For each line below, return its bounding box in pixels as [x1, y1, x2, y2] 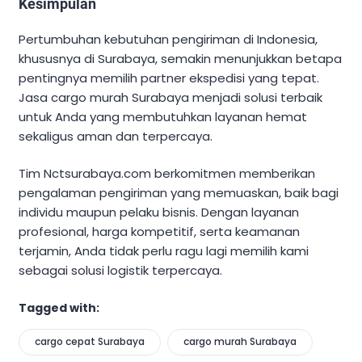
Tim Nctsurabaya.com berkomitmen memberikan [19, 165, 315, 183]
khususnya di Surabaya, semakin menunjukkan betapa [19, 49, 342, 67]
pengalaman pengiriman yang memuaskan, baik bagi [19, 184, 339, 202]
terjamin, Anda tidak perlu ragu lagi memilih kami [19, 242, 309, 260]
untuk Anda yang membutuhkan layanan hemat [19, 107, 307, 125]
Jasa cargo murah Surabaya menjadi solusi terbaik [19, 88, 322, 106]
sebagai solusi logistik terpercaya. [19, 262, 222, 280]
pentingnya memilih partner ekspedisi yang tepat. [19, 69, 319, 86]
